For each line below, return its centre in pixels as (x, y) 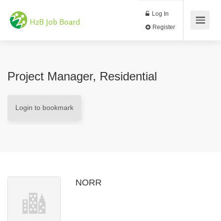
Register (192, 32)
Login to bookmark (44, 108)
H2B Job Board (55, 22)
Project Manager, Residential (82, 76)
